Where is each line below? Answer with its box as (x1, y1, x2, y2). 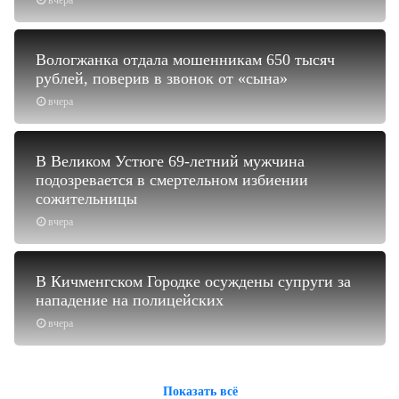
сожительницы (36, 189, 137, 208)
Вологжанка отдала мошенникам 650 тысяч (36, 50, 335, 69)
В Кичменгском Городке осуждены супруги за (36, 272, 351, 290)
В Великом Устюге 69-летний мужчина (36, 151, 305, 170)
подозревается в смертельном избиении (36, 170, 308, 189)
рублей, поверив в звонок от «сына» (36, 69, 288, 87)
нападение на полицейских (36, 290, 224, 309)
